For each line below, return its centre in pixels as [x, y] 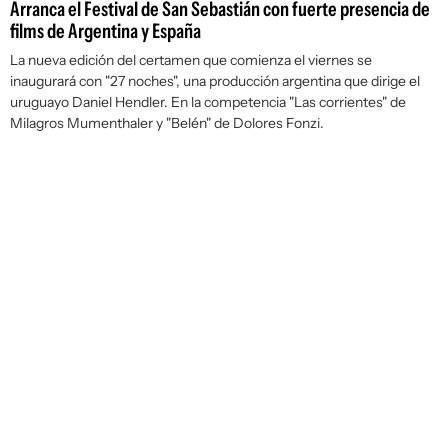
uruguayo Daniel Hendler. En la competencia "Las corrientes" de [208, 102]
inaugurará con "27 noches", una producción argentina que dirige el [215, 81]
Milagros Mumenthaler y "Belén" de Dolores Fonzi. [167, 123]
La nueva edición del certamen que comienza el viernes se [191, 60]
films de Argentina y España [105, 31]
